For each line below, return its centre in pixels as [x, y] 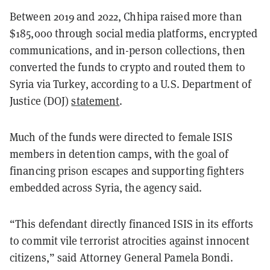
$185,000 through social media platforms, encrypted [134, 33]
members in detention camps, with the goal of [119, 153]
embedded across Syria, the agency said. [106, 187]
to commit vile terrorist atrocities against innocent [130, 240]
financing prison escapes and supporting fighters [127, 170]
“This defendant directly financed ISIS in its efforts [132, 223]
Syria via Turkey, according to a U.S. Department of [131, 83]
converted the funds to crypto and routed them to [127, 67]
